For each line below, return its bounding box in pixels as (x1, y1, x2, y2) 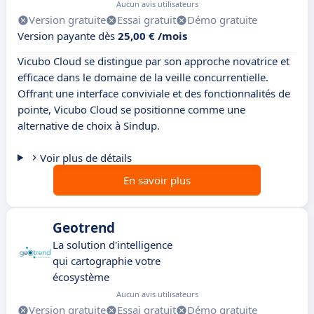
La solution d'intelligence (53, 238, 172, 252)
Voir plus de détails (39, 151, 132, 165)
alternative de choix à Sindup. (18, 118, 160, 133)
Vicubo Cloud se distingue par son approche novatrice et (18, 54, 289, 69)
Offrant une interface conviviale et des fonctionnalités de (18, 86, 290, 101)
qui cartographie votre (53, 254, 161, 268)
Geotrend (53, 219, 115, 238)
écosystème (53, 270, 109, 285)
